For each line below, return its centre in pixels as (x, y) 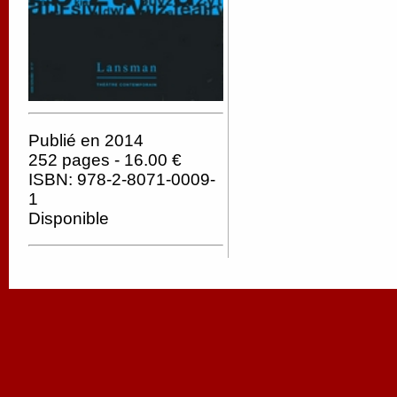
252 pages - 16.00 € (105, 160)
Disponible (69, 218)
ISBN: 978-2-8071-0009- (122, 179)
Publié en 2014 (86, 140)
